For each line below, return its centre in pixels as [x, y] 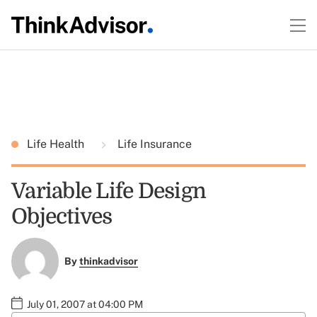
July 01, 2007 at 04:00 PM [85, 304]
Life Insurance [153, 144]
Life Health [57, 144]
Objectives [62, 217]
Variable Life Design [109, 191]
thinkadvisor [108, 261]
